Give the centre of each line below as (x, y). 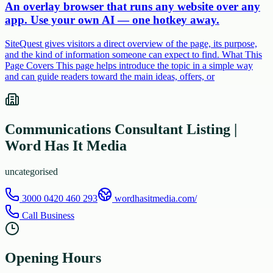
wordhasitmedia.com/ (156, 198)
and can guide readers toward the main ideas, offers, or (110, 76)
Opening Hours (53, 258)
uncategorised (31, 171)
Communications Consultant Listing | (121, 129)
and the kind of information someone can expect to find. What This (133, 54)
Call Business (47, 215)
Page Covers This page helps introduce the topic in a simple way (129, 65)
